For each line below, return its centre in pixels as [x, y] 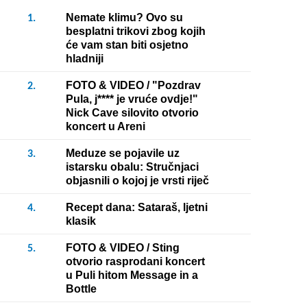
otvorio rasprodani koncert [135, 261]
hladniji [85, 59]
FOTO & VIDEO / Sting [123, 248]
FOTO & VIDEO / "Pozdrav [133, 85]
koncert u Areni [106, 126]
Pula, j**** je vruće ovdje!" [132, 99]
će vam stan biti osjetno [127, 45]
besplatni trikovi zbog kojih [136, 31]
